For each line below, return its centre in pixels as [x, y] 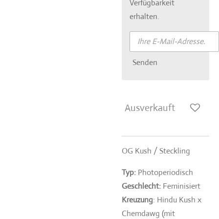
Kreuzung [137, 200]
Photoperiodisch [165, 172]
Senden [145, 62]
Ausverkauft [150, 108]
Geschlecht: [141, 186]
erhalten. [144, 16]
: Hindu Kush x [177, 200]
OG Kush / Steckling [156, 151]
